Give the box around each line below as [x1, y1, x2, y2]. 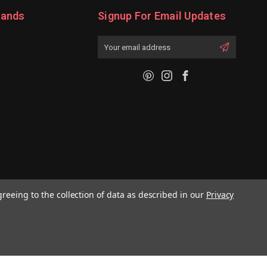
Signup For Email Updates [98, 10, 226, 23]
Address [98, 49, 129, 60]
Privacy [206, 189, 234, 200]
